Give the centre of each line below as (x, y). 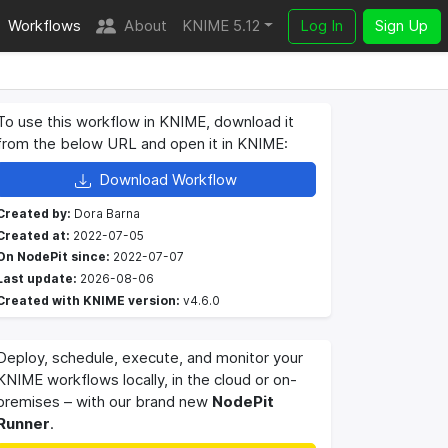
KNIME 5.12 (221, 26)
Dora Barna (105, 213)
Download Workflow (167, 179)
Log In (322, 26)
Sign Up (402, 26)
